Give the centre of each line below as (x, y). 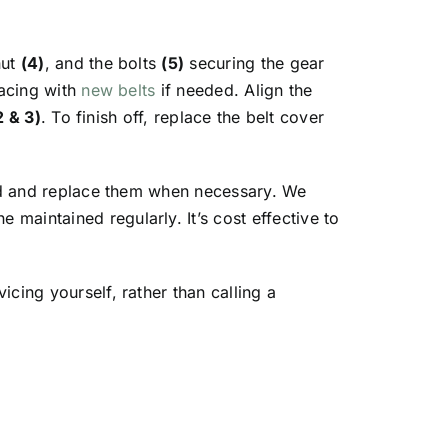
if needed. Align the (234, 90)
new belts (118, 90)
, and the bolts (103, 63)
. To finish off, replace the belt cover (182, 117)
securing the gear (254, 63)
